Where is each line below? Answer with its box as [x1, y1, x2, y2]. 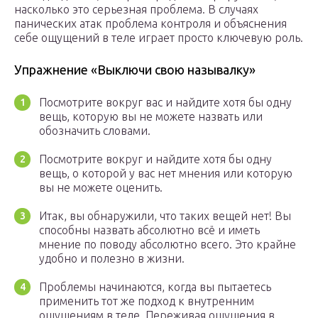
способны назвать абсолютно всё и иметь [39, 224, 260, 237]
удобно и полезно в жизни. [39, 252, 185, 265]
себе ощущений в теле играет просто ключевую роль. [14, 31, 303, 45]
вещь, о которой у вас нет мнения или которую [39, 167, 292, 180]
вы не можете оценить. [39, 181, 163, 194]
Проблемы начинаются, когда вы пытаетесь [39, 280, 271, 294]
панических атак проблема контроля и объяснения [14, 17, 287, 31]
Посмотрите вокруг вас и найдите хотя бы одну [39, 96, 292, 109]
